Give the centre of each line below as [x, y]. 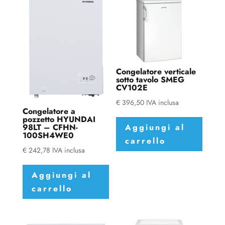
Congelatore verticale [156, 72]
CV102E [132, 88]
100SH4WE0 [48, 136]
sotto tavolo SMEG [150, 80]
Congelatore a [49, 111]
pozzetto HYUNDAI [59, 120]
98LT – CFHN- [50, 128]
